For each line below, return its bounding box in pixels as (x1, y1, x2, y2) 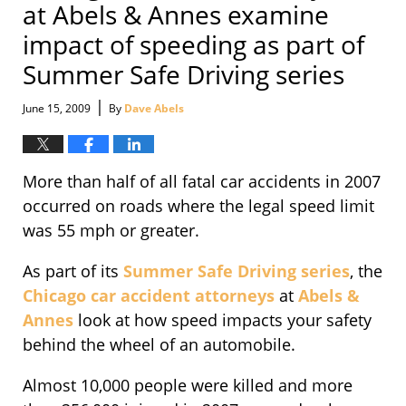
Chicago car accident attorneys (23, 285, 275, 307)
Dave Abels (124, 101, 184, 117)
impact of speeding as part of (23, 26, 364, 62)
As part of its (23, 260, 123, 283)
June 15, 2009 (23, 101, 91, 117)
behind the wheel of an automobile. (23, 333, 295, 356)
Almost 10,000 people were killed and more (23, 374, 353, 397)
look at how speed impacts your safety (73, 309, 372, 332)
